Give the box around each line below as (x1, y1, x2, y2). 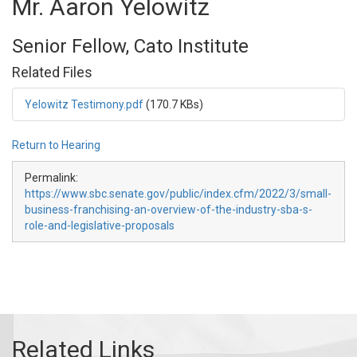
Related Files (12, 64, 92, 80)
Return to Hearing (12, 139, 100, 151)
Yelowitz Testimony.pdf (25, 98, 143, 111)
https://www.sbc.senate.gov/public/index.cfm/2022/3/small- (25, 187, 331, 200)
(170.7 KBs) (146, 98, 203, 111)
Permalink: (25, 171, 78, 184)
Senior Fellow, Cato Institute (12, 35, 249, 57)
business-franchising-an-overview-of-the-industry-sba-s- (25, 203, 312, 216)
